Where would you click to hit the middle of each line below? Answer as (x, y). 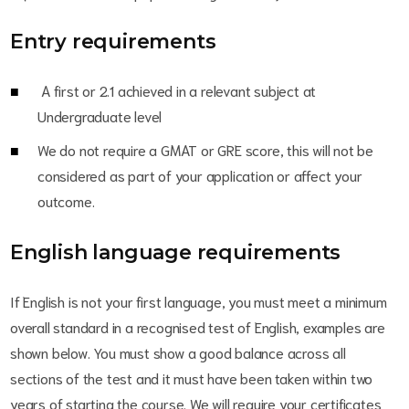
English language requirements (176, 252)
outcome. (66, 200)
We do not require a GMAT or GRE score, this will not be (205, 149)
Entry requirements (113, 42)
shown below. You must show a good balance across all (178, 352)
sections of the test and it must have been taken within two (192, 378)
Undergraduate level (102, 115)
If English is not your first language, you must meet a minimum (199, 301)
